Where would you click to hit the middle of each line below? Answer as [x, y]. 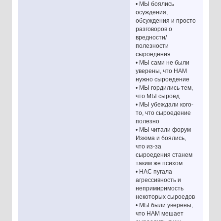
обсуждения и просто [166, 20]
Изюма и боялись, [161, 138]
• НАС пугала [154, 171]
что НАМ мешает [160, 213]
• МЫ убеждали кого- [165, 104]
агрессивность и [159, 180]
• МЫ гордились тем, [165, 88]
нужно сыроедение [163, 79]
